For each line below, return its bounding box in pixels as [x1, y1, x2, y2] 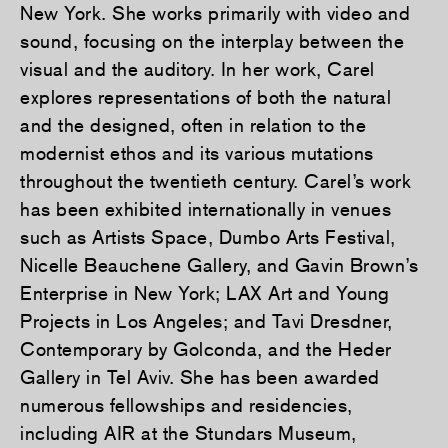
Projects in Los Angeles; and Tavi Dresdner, [20, 309, 393, 332]
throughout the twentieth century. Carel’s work [20, 169, 411, 192]
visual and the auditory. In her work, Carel [20, 57, 375, 80]
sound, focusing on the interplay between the [20, 29, 404, 52]
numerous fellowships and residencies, [20, 393, 353, 416]
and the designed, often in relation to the [20, 113, 366, 136]
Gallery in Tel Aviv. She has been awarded [20, 365, 380, 388]
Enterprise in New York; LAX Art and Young [20, 281, 390, 304]
